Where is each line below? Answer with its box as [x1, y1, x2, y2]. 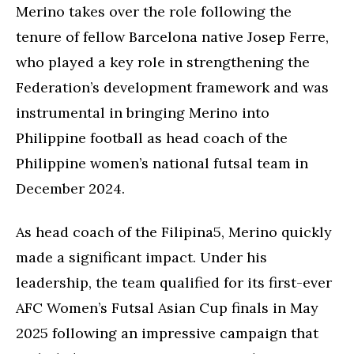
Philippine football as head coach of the [16, 129, 288, 147]
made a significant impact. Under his [16, 247, 267, 266]
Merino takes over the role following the [16, 2, 292, 21]
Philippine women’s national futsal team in [16, 154, 308, 172]
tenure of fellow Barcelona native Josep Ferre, [16, 28, 329, 46]
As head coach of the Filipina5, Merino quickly [16, 222, 332, 241]
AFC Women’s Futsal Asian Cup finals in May [16, 298, 318, 317]
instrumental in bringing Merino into [16, 104, 269, 122]
